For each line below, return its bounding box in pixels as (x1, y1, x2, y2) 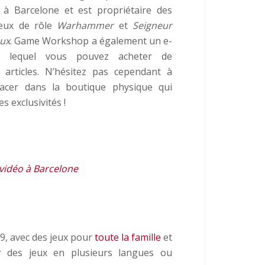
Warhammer (57, 18, 114, 32)
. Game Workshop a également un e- (10, 34, 173, 47)
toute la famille (94, 230, 161, 244)
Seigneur (132, 18, 173, 32)
